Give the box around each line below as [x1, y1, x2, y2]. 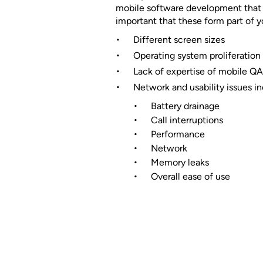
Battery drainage [150, 100, 220, 112]
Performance [150, 129, 205, 140]
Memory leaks [150, 157, 209, 168]
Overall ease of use [150, 171, 230, 183]
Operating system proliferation [133, 50, 261, 62]
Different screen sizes [133, 34, 225, 46]
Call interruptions [150, 114, 223, 126]
